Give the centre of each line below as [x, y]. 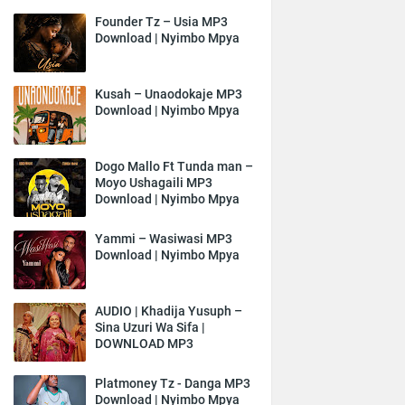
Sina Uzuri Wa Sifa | [150, 327]
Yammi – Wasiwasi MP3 [164, 239]
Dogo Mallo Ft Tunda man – [174, 166]
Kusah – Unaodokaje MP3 [169, 94]
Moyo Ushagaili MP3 [154, 183]
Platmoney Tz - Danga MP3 [173, 383]
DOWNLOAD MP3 [144, 344]
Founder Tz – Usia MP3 [161, 22]
